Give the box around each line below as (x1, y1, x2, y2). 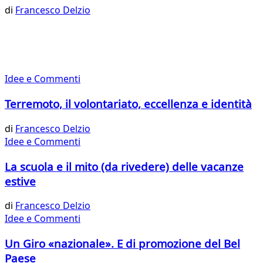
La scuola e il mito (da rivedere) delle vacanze (5, 159, 244, 174)
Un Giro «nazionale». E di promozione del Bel (5, 236, 240, 251)
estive (5, 173, 36, 188)
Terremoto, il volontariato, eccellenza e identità (5, 96, 252, 112)
